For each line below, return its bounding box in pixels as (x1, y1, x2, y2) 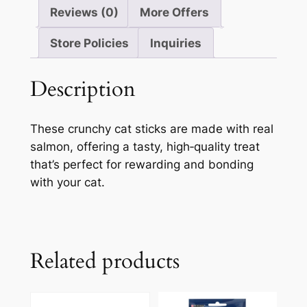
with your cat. (29, 175, 105, 189)
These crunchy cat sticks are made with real (29, 121, 273, 136)
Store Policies (50, 36, 130, 50)
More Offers (140, 5, 210, 19)
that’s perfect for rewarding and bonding (29, 157, 254, 171)
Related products (29, 246, 180, 275)
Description (29, 75, 136, 104)
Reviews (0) (50, 5, 119, 19)
